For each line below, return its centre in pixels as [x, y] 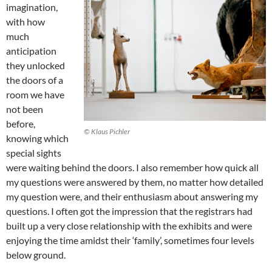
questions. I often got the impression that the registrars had [129, 211]
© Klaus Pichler [107, 131]
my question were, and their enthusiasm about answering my [132, 196]
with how [25, 21]
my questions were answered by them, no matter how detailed [135, 182]
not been [25, 109]
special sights [34, 152]
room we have [35, 94]
